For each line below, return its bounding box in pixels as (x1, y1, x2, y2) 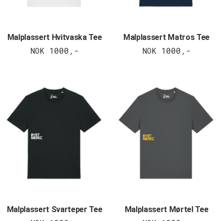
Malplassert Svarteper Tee (6, 204, 103, 214)
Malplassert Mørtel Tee (124, 204, 209, 214)
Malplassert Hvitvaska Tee (7, 32, 102, 42)
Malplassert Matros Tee (123, 32, 210, 42)
